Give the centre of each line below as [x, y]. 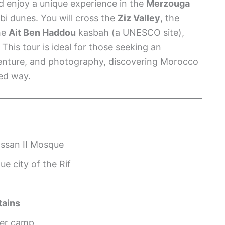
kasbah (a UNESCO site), [130, 32]
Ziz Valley [139, 18]
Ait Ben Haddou [42, 32]
